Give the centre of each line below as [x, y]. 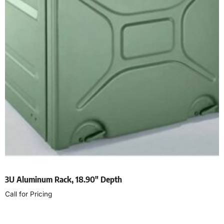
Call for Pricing [28, 194]
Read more [26, 217]
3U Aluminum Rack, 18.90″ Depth [63, 180]
